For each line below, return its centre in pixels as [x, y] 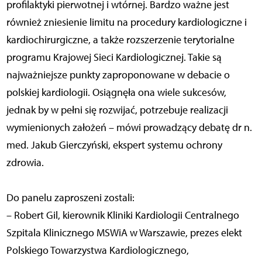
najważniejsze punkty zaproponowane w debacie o [118, 75]
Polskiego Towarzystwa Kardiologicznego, [97, 250]
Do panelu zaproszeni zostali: [70, 197]
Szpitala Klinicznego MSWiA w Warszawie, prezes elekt [124, 232]
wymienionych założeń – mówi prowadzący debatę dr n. [129, 127]
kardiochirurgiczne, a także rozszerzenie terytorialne [120, 39]
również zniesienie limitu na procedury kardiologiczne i [126, 22]
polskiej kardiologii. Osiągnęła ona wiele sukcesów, [116, 92]
